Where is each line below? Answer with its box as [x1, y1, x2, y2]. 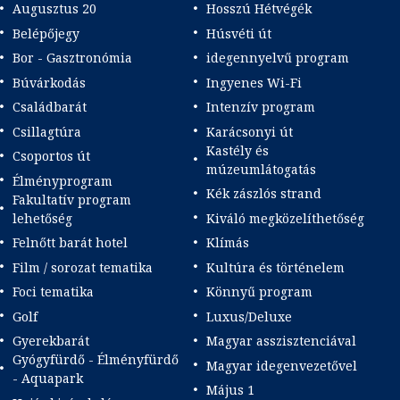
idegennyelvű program [205, 49, 349, 67]
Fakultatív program [12, 190, 131, 208]
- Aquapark [12, 370, 83, 387]
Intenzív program [205, 98, 315, 116]
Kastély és [205, 141, 269, 159]
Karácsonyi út [205, 122, 293, 140]
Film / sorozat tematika [12, 258, 153, 276]
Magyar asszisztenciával [205, 332, 356, 350]
